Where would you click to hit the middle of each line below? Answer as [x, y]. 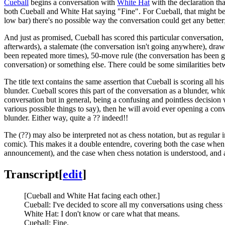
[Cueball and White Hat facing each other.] [92, 195]
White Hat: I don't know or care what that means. [102, 213]
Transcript [31, 174]
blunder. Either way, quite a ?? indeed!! [66, 118]
